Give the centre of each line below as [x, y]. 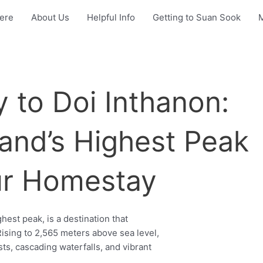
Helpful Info [111, 17]
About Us [50, 17]
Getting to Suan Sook [197, 17]
